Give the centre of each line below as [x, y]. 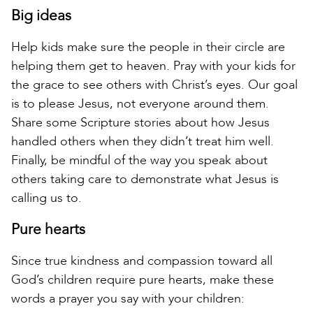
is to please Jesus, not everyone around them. [140, 104]
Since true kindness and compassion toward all [142, 261]
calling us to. [46, 198]
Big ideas [41, 16]
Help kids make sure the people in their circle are [148, 48]
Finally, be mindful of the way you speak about [139, 161]
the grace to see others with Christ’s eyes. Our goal [154, 85]
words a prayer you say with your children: [128, 299]
